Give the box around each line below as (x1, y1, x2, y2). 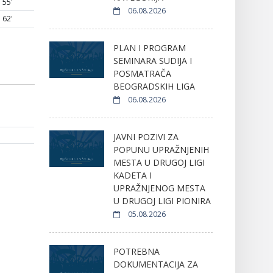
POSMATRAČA (113, 67, 171, 79)
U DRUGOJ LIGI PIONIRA (113, 194, 211, 207)
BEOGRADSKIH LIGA (113, 80, 195, 92)
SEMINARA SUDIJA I (113, 54, 192, 66)
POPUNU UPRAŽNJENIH (113, 143, 209, 155)
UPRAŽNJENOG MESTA (113, 182, 205, 194)
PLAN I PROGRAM (113, 41, 186, 54)
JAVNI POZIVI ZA (113, 130, 179, 143)
